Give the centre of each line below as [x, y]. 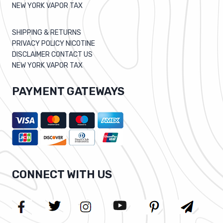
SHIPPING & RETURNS [47, 32]
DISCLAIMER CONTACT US [52, 54]
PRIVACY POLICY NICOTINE [54, 43]
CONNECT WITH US [62, 175]
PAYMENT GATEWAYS [68, 91]
